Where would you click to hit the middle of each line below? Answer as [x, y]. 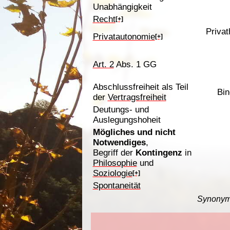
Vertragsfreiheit [137, 97]
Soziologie [112, 173]
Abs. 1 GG [135, 64]
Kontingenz [159, 153]
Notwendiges [119, 142]
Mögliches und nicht [134, 132]
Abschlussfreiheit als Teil [140, 87]
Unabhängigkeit [122, 7]
